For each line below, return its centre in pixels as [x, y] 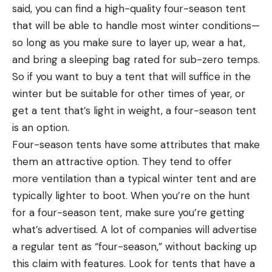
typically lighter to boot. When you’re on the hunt [131, 195]
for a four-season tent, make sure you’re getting [128, 212]
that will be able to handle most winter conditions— [136, 25]
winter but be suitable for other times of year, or [129, 93]
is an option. [41, 127]
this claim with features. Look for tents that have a [134, 263]
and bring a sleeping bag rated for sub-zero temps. [136, 59]
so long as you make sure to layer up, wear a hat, [129, 42]
